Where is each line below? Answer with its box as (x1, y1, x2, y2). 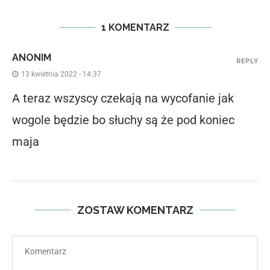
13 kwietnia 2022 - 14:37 (21, 70, 101, 79)
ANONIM (12, 52, 51, 64)
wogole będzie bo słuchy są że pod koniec (12, 113, 234, 128)
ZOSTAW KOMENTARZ (77, 204, 193, 217)
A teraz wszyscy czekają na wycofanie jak (12, 91, 234, 106)
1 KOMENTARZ (101, 22, 169, 34)
